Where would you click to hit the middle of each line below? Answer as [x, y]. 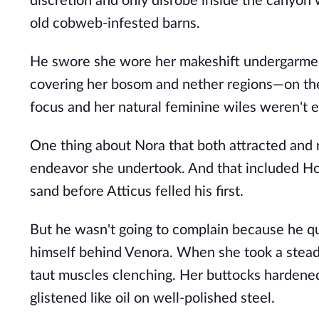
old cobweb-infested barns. [115, 23]
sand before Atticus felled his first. [137, 192]
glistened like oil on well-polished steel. [152, 298]
